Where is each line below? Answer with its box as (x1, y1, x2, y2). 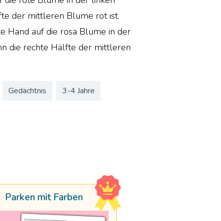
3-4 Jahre (62, 85, 95, 97)
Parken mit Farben (5, 191, 83, 204)
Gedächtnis (8, 85, 47, 97)
